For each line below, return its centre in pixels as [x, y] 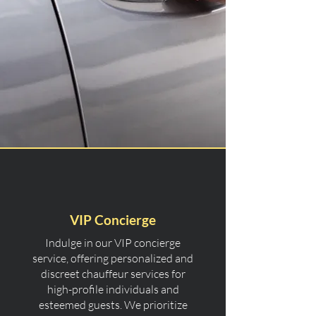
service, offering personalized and [113, 258]
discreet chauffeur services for [113, 274]
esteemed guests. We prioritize [113, 305]
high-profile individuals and [113, 289]
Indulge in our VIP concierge [113, 243]
